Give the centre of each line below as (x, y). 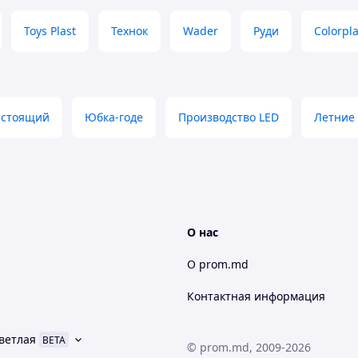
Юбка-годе (114, 117)
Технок (129, 31)
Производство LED (229, 117)
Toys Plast (50, 31)
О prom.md (218, 264)
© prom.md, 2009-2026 (249, 347)
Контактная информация (256, 296)
